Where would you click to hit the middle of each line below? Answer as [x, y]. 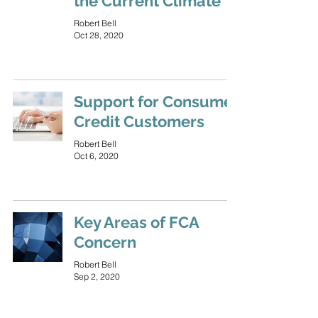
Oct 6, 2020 [96, 156]
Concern [105, 242]
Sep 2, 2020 [97, 276]
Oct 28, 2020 [99, 35]
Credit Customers [139, 121]
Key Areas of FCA [136, 222]
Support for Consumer [157, 102]
